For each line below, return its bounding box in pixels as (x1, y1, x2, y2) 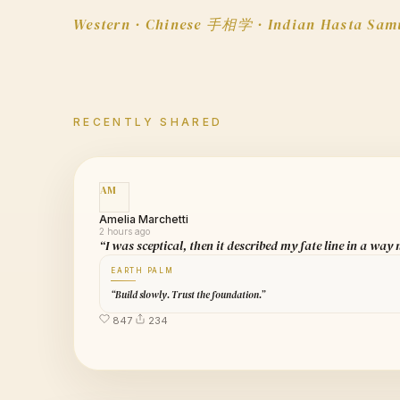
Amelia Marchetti (99, 212, 188, 226)
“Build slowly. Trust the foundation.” (111, 287, 265, 302)
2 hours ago (99, 225, 150, 237)
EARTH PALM (111, 265, 174, 275)
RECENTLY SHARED (73, 114, 223, 129)
